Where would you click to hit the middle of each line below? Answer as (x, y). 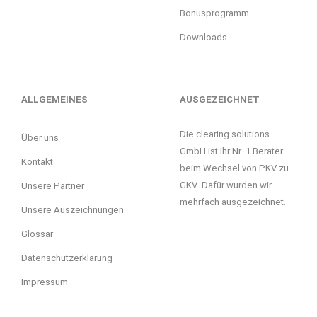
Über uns (40, 137)
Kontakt (37, 161)
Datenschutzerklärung (67, 258)
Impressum (45, 282)
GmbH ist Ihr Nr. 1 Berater (231, 151)
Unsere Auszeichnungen (73, 209)
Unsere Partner (53, 185)
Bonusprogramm (214, 13)
